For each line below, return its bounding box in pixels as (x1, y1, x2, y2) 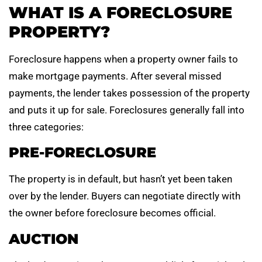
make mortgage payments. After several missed (9, 70, 222, 82)
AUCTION (9, 230, 78, 247)
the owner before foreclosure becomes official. (9, 207, 216, 219)
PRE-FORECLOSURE (9, 144, 156, 161)
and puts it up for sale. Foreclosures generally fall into (9, 104, 244, 116)
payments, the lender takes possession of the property (9, 87, 250, 99)
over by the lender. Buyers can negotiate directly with (9, 190, 240, 202)
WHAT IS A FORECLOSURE (9, 3, 232, 23)
